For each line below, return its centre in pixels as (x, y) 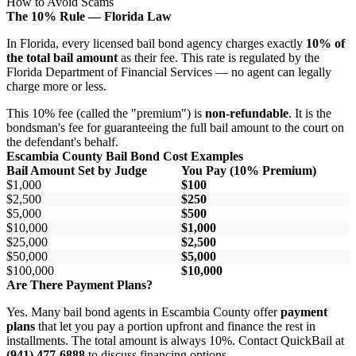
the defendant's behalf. (62, 141)
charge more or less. (56, 86)
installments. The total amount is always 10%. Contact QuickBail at (175, 340)
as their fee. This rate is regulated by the (219, 57)
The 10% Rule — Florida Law (89, 16)
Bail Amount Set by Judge (77, 170)
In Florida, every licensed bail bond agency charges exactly (156, 43)
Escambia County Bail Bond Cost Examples (125, 156)
